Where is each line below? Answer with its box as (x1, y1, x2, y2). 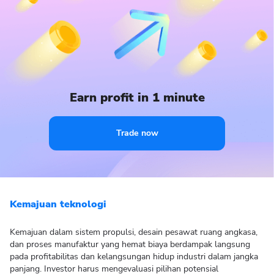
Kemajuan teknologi (10, 198, 106, 211)
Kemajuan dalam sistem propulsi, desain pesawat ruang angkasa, (10, 226, 257, 238)
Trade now (116, 127, 158, 139)
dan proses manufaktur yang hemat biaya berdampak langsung (10, 239, 250, 250)
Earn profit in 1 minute (69, 89, 205, 106)
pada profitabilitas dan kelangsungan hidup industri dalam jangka (10, 251, 258, 262)
